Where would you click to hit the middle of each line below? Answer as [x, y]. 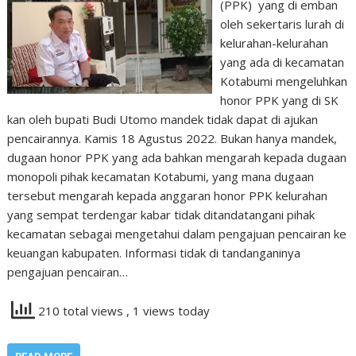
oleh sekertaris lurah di [282, 24]
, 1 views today [168, 311]
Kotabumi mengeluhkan [283, 81]
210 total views [81, 311]
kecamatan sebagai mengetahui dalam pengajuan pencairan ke [177, 234]
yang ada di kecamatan [282, 62]
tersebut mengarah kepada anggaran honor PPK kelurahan [168, 195]
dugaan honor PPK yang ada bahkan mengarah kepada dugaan [177, 157]
